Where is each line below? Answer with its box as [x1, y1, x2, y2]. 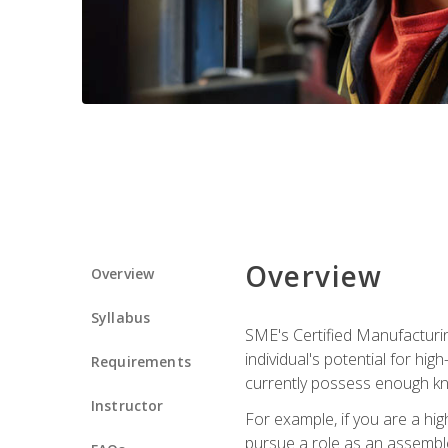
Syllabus [91, 307, 151, 327]
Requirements [91, 351, 191, 371]
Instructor [91, 395, 164, 415]
